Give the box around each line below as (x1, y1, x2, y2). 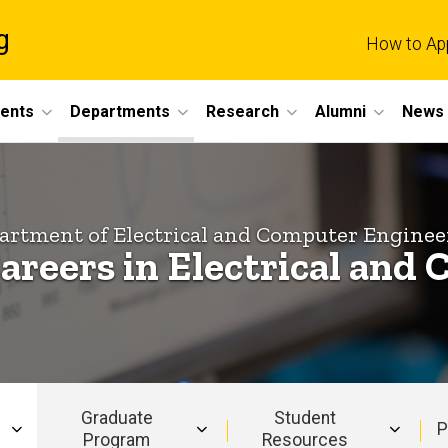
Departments (70, 101, 170, 121)
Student (274, 407, 337, 428)
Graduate (80, 407, 153, 428)
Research (206, 101, 279, 121)
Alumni (315, 101, 366, 121)
